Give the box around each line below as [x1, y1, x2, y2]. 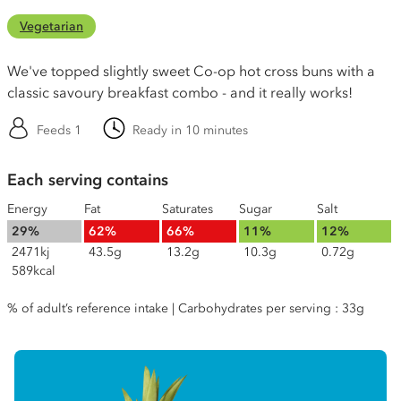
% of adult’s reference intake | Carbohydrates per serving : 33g [7, 301, 364, 316]
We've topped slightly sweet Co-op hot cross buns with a [7, 62, 375, 80]
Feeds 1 [37, 123, 81, 138]
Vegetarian [20, 19, 83, 34]
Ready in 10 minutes [132, 123, 248, 138]
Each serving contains [7, 170, 168, 190]
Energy [7, 201, 47, 217]
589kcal [12, 263, 55, 278]
